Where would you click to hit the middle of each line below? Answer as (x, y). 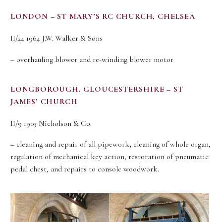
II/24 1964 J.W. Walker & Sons (56, 38)
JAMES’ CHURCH (44, 101)
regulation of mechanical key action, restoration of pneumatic (110, 157)
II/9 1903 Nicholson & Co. (51, 123)
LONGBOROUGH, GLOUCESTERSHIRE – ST (97, 89)
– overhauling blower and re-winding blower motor (92, 59)
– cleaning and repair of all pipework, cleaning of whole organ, (111, 144)
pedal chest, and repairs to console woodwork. (85, 169)
